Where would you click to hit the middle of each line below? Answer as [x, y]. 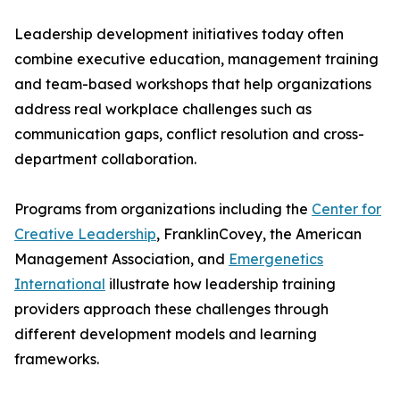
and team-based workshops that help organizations [193, 84]
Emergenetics [276, 259]
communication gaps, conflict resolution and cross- [189, 134]
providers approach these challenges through [171, 309]
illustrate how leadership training [221, 284]
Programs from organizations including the [163, 209]
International [60, 284]
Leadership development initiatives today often [179, 34]
